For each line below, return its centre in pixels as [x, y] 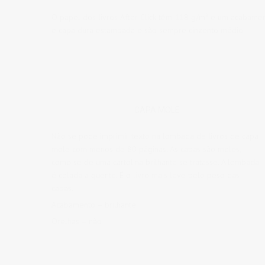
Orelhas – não [77, 221]
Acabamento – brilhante [94, 205]
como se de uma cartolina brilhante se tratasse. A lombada [155, 162]
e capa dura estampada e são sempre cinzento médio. [148, 30]
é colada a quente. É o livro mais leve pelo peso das [146, 175]
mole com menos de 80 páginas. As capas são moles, [146, 149]
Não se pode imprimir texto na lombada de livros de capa [155, 136]
